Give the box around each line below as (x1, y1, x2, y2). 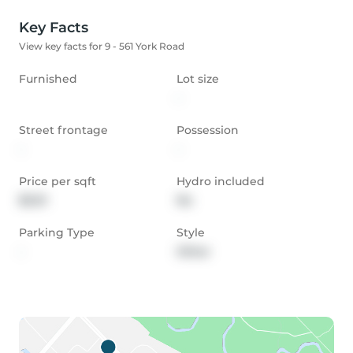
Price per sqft (19, 174, 96, 189)
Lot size (176, 72, 219, 87)
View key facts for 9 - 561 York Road (19, 40, 184, 53)
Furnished (19, 72, 77, 87)
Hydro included (176, 174, 265, 189)
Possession (176, 123, 239, 138)
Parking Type (19, 225, 95, 240)
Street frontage (19, 123, 108, 138)
